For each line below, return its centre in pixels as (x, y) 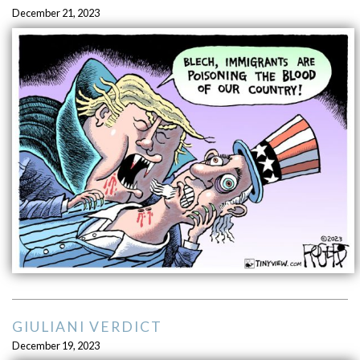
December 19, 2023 (55, 346)
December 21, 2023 (55, 13)
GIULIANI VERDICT (87, 327)
